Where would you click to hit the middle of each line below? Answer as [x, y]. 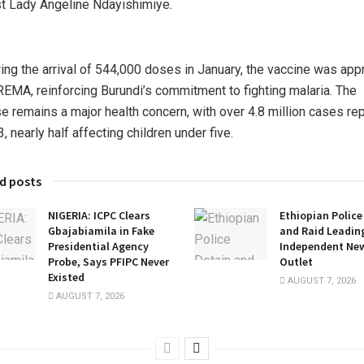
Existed [66, 277]
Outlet [296, 261]
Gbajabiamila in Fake [101, 230]
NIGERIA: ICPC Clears [99, 215]
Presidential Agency [98, 246]
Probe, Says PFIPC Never [108, 261]
